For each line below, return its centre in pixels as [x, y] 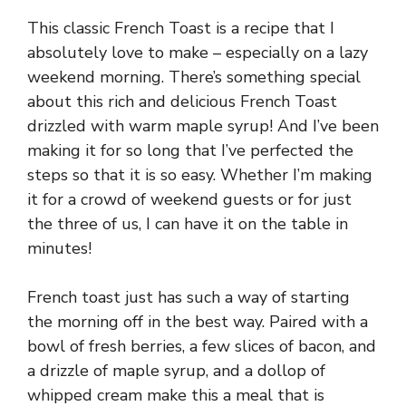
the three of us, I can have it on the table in [188, 224]
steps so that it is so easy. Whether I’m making [200, 175]
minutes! [59, 248]
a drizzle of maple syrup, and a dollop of [176, 371]
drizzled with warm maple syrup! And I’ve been [203, 126]
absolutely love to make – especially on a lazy [198, 53]
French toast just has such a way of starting [188, 297]
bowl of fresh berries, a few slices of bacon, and [202, 346]
